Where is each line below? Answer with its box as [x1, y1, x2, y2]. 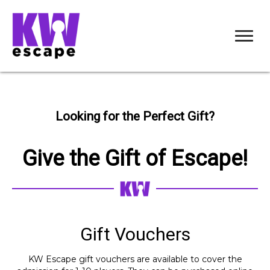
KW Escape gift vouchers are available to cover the [28, 254, 242, 265]
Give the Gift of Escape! [22, 146, 248, 172]
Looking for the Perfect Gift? [55, 109, 215, 124]
